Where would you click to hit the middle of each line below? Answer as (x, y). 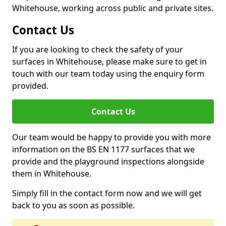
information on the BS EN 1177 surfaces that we (103, 149)
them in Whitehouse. (52, 174)
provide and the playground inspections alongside (108, 161)
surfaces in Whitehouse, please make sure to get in (109, 62)
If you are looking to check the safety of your (98, 49)
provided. (30, 86)
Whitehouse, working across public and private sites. (113, 8)
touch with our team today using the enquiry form (108, 74)
